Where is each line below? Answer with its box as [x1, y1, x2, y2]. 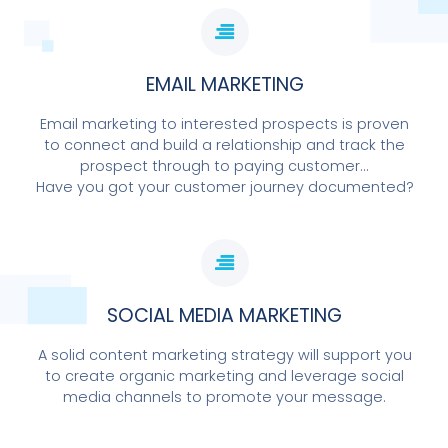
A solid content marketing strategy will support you [37, 345, 412, 365]
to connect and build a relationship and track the [44, 135, 405, 155]
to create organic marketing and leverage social [45, 366, 404, 386]
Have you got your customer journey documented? [35, 177, 414, 197]
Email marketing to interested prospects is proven [40, 114, 409, 134]
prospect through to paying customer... [80, 156, 369, 176]
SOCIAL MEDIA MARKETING [107, 302, 342, 329]
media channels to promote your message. [63, 387, 386, 407]
